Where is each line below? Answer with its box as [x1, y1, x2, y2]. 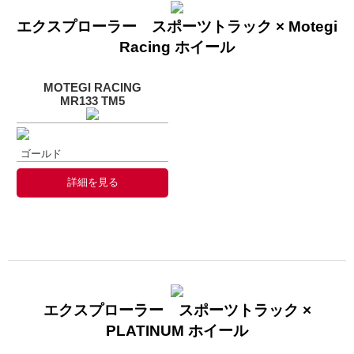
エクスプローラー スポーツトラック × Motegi [17, 17, 337, 35]
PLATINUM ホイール [106, 322, 248, 339]
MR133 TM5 [60, 93, 125, 107]
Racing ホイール [119, 38, 235, 55]
